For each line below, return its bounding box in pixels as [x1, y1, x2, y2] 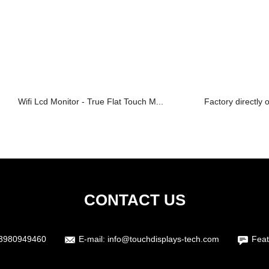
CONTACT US [83, 191, 186, 209]
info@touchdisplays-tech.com [107, 234, 219, 244]
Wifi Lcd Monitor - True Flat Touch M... [18, 97, 163, 106]
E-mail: [79, 234, 107, 244]
